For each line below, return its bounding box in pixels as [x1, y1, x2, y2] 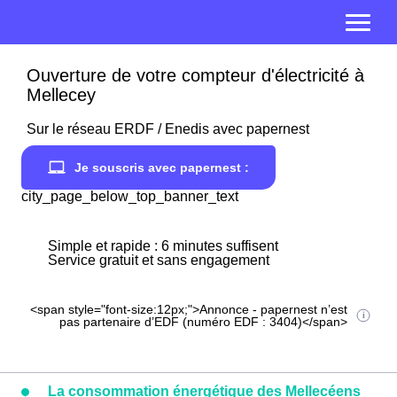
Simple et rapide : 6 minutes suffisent [48, 238, 278, 253]
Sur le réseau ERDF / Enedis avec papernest [27, 121, 309, 136]
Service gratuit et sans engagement [48, 253, 269, 268]
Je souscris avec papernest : [74, 160, 249, 175]
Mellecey [27, 85, 96, 105]
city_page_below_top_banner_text [21, 189, 238, 204]
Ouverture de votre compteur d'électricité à [27, 66, 364, 85]
